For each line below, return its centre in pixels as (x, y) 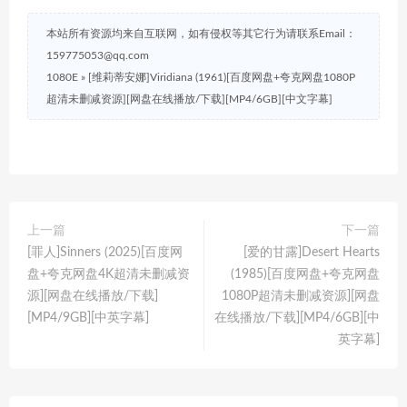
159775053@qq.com (98, 55)
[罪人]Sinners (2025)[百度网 (105, 252)
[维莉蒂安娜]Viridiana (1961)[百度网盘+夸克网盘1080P (222, 77)
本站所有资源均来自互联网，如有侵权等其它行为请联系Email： (201, 33)
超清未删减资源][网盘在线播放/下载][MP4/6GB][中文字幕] (189, 99)
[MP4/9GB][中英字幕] (88, 318)
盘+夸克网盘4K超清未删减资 (109, 274)
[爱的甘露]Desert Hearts (312, 252)
